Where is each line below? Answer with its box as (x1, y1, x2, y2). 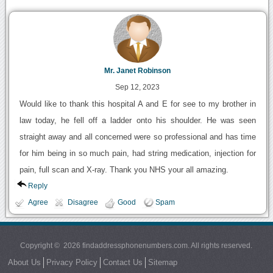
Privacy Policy (46, 257, 97, 267)
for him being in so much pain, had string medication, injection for (19, 149, 257, 158)
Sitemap (147, 257, 177, 267)
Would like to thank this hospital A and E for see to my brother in (19, 99, 257, 109)
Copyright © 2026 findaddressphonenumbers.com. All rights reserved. (20, 241, 253, 250)
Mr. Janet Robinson (104, 67, 171, 75)
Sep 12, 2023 (115, 83, 160, 92)
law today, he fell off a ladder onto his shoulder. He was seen (19, 116, 257, 126)
